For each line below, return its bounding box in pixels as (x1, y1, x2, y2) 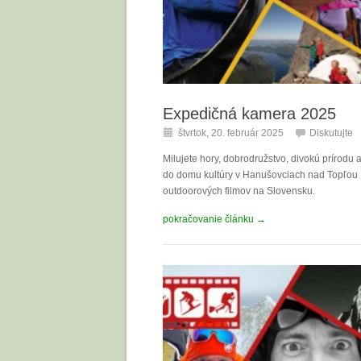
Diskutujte (309, 127, 353, 139)
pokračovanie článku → (163, 213, 266, 225)
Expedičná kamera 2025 (163, 104, 336, 122)
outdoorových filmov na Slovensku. (163, 185, 315, 197)
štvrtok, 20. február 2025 (178, 127, 284, 139)
